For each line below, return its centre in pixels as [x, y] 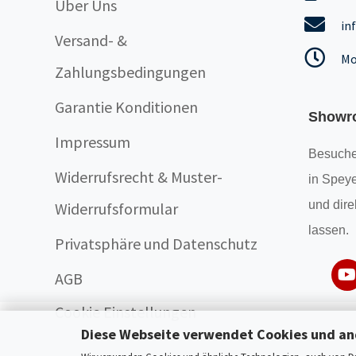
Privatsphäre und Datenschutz [156, 244]
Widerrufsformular [116, 209]
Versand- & [91, 40]
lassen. [328, 230]
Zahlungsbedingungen [130, 72]
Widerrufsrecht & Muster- [138, 177]
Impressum [92, 142]
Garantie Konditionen [126, 107]
